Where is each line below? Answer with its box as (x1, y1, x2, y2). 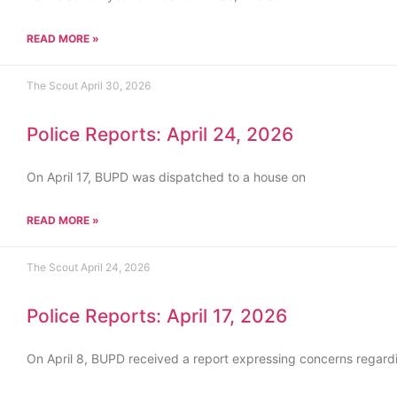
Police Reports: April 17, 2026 (27, 305, 287, 327)
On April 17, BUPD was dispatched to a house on (27, 169, 306, 184)
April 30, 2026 (81, 79, 151, 92)
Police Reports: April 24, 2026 (27, 123, 293, 145)
